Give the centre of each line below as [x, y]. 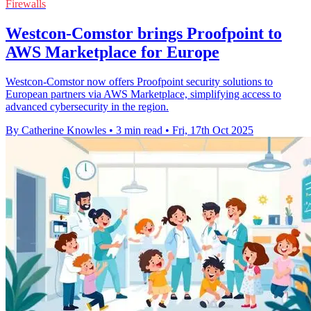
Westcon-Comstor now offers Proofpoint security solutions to [139, 82]
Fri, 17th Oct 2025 [213, 131]
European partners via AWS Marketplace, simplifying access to [143, 94]
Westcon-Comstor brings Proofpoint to [144, 34]
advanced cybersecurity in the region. [87, 107]
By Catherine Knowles [56, 131]
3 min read [139, 131]
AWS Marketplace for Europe [112, 52]
